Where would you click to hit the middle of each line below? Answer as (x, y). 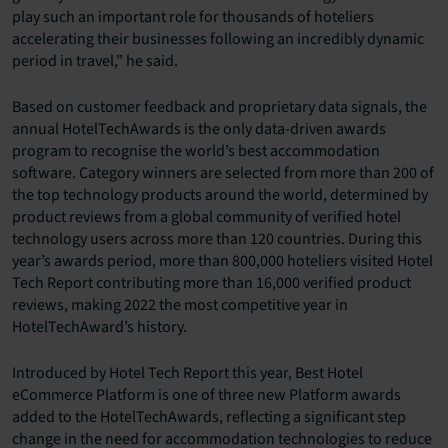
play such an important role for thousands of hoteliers (193, 17)
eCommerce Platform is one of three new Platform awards (206, 395)
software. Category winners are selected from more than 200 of (223, 173)
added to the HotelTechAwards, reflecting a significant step (209, 417)
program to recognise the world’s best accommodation (196, 151)
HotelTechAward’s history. (99, 327)
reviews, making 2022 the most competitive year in (180, 305)
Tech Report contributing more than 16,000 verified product (211, 283)
